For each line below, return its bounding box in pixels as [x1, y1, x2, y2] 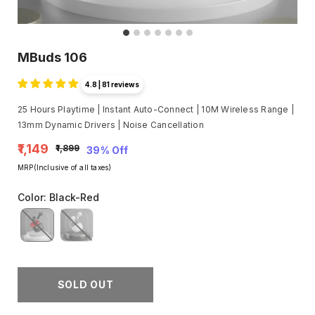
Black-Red [49, 191, 99, 203]
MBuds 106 [18, 50, 87, 65]
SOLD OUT [57, 278, 114, 290]
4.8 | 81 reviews [85, 80, 139, 89]
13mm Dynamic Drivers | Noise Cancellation [18, 120, 204, 130]
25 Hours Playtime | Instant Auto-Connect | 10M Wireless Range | [18, 104, 295, 115]
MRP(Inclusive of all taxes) [18, 162, 112, 172]
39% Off [86, 143, 128, 156]
